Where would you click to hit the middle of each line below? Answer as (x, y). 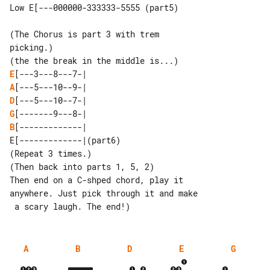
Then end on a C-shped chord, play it (99, 180)
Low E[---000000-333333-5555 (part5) (94, 7)
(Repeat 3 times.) (51, 153)
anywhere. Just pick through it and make (104, 193)
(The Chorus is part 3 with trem (87, 34)
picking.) (31, 47)
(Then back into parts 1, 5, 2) (82, 166)
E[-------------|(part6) (65, 140)
